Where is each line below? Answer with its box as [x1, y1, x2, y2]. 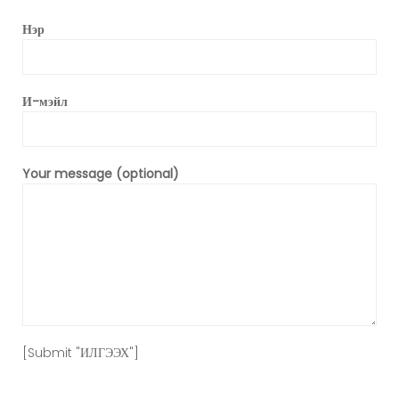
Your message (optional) [22, 165, 179, 183]
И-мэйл [22, 93, 68, 110]
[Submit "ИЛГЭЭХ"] [22, 344, 139, 362]
